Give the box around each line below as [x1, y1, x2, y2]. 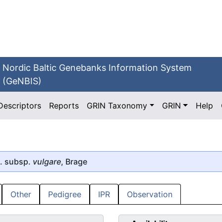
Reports [49, 101, 79, 111]
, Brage [61, 156, 87, 166]
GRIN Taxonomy [87, 101, 148, 111]
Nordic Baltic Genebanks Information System [2, 62, 192, 73]
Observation [127, 189, 172, 200]
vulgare [33, 156, 61, 166]
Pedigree [48, 189, 81, 200]
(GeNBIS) [2, 76, 42, 86]
